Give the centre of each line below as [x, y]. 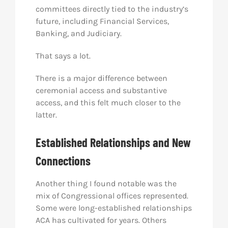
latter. [46, 115]
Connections [63, 161]
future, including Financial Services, [102, 21]
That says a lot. [63, 56]
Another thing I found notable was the [106, 183]
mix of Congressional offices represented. [112, 196]
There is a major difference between [101, 78]
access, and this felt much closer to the [108, 103]
